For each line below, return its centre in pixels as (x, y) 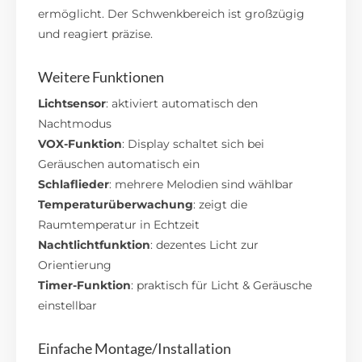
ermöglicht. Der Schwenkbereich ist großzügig (172, 13)
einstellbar (68, 305)
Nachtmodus (75, 123)
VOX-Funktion (80, 143)
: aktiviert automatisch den (182, 103)
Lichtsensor (72, 103)
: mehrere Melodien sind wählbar (202, 184)
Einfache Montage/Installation (135, 348)
